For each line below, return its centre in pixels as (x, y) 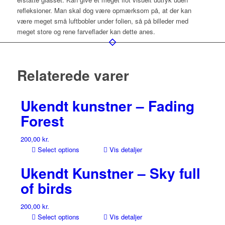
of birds (46, 188)
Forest (42, 121)
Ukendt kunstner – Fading (107, 105)
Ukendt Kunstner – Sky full (110, 173)
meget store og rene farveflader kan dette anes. (86, 31)
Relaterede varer (73, 75)
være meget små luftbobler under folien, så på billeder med (102, 21)
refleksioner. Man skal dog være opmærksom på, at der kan (104, 10)
